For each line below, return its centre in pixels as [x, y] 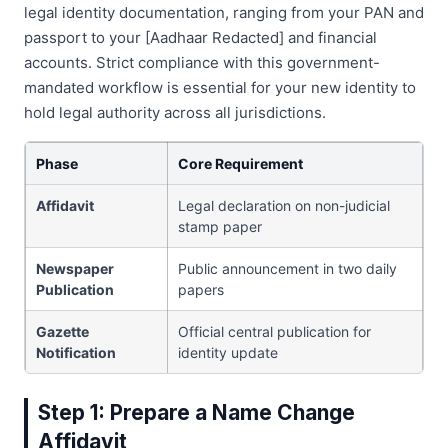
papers [201, 290]
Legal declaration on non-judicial [284, 206]
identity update [228, 353]
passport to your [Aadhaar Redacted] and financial [200, 38]
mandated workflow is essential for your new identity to [220, 88]
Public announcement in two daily [287, 269]
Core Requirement [240, 164]
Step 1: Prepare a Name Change [196, 413]
